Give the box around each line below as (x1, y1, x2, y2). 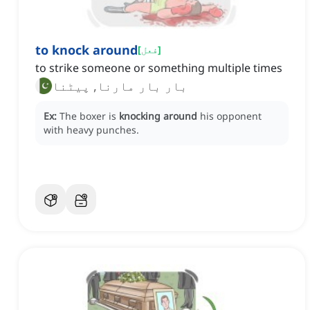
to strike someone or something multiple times (35, 60, 282, 76)
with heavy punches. (44, 123, 139, 137)
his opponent (200, 109, 262, 123)
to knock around (35, 42, 138, 59)
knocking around (119, 109, 197, 123)
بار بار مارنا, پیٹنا (52, 77, 188, 95)
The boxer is (60, 109, 119, 123)
